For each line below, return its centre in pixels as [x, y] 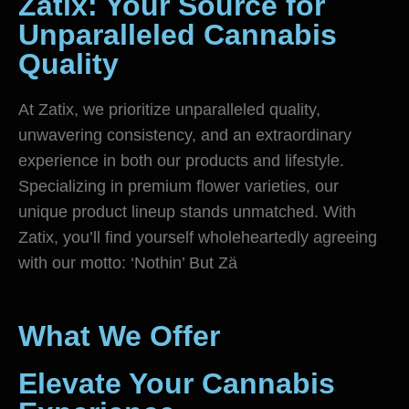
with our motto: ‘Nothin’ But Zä [128, 263]
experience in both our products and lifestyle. [181, 161]
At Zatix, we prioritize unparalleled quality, [169, 110]
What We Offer [119, 336]
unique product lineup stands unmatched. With [187, 212]
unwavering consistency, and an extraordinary [185, 136]
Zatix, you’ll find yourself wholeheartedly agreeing [198, 238]
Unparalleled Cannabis [178, 35]
